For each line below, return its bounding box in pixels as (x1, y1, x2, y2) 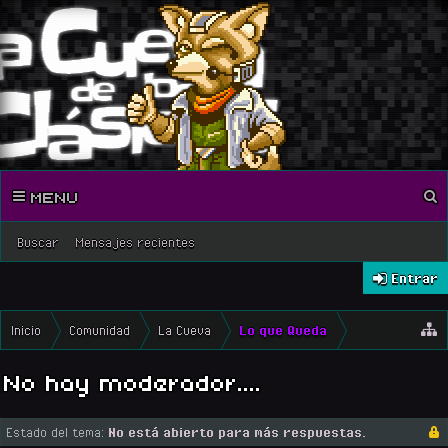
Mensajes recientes (75, 234, 195, 250)
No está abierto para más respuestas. (108, 424, 366, 440)
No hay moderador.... (4, 364, 262, 397)
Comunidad (69, 322, 130, 338)
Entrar (391, 270, 438, 286)
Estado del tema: (6, 424, 104, 440)
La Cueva (158, 322, 211, 338)
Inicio (11, 322, 41, 338)
